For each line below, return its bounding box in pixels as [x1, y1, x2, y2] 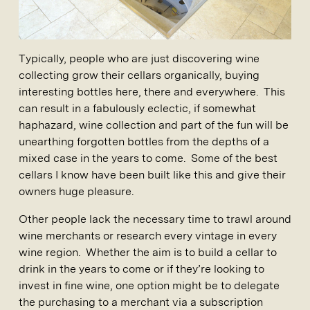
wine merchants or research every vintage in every [19, 229, 277, 243]
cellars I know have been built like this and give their [19, 168, 286, 182]
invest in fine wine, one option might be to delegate [19, 279, 280, 293]
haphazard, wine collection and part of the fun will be [19, 118, 289, 132]
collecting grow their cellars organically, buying [19, 69, 259, 82]
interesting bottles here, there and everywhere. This [19, 85, 285, 99]
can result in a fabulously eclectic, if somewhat [19, 102, 256, 116]
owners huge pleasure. [19, 185, 134, 199]
